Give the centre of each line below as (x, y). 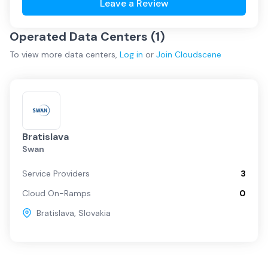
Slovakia (95, 213)
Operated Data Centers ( (83, 36)
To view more (37, 54)
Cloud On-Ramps (57, 193)
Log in (131, 54)
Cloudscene (198, 54)
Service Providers (56, 173)
